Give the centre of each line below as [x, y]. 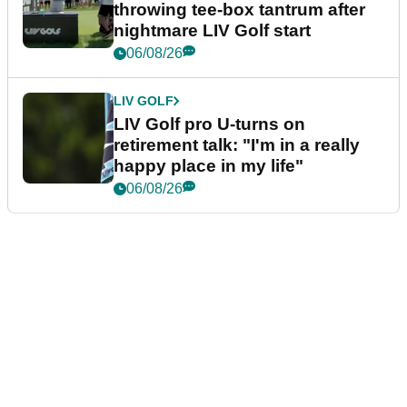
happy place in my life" [208, 165]
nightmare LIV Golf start [212, 30]
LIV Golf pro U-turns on [209, 124]
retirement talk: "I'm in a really [237, 144]
